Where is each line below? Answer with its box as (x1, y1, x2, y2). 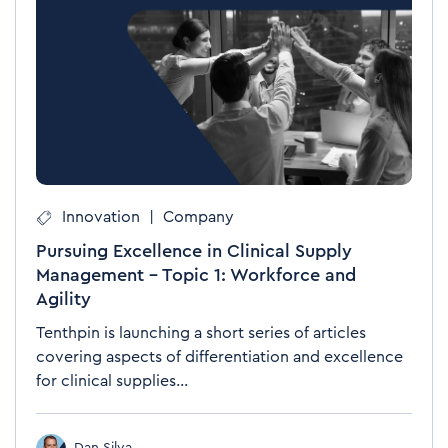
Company (163, 208, 234, 225)
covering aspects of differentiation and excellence (36, 348, 403, 365)
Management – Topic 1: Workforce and (36, 265, 356, 284)
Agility (36, 289, 91, 308)
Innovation (62, 208, 144, 225)
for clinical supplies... (36, 372, 188, 389)
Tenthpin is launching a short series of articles (36, 324, 366, 341)
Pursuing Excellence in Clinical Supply (36, 241, 352, 260)
